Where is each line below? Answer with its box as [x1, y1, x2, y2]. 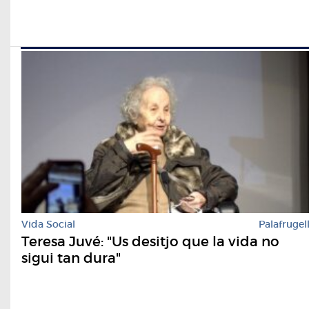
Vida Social [21, 218, 75, 231]
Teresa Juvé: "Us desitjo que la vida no [21, 233, 279, 250]
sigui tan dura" [21, 250, 121, 267]
